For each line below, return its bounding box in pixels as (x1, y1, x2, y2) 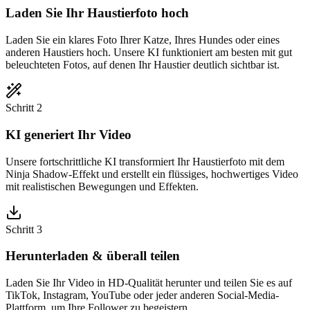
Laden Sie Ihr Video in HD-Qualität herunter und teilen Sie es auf (6, 277, 292, 289)
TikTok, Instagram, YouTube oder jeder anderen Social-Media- (6, 289, 279, 302)
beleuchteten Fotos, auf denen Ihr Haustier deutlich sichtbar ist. (6, 59, 280, 71)
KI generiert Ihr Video (6, 127, 131, 142)
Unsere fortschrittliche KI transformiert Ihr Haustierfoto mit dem (6, 155, 284, 167)
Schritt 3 (6, 223, 42, 235)
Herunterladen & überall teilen (6, 248, 180, 264)
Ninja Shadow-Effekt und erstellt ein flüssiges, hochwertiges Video (6, 167, 298, 180)
